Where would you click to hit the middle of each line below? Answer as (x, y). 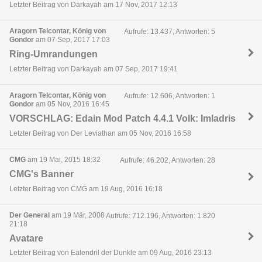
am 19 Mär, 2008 (77, 216)
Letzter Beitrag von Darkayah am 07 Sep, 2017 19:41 (94, 69)
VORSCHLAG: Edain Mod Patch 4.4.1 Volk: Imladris (123, 119)
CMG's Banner (42, 174)
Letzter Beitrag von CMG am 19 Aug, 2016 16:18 (86, 189)
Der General (30, 216)
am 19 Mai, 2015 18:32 (63, 160)
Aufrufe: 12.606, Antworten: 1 (169, 96)
